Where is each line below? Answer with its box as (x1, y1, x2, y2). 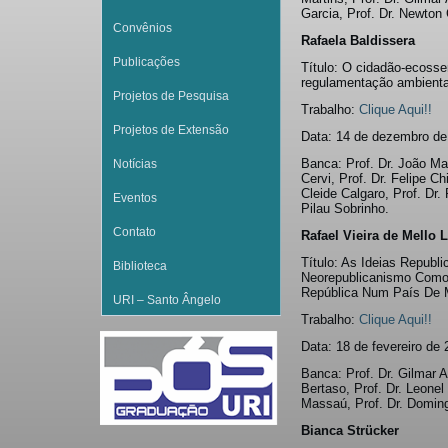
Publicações (113, 55, 180, 69)
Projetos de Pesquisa (113, 89, 229, 103)
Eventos (113, 191, 157, 205)
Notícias (113, 157, 157, 171)
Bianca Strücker (301, 423, 399, 438)
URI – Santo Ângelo (113, 293, 221, 307)
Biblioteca (113, 259, 167, 273)
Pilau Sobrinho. (301, 201, 389, 216)
